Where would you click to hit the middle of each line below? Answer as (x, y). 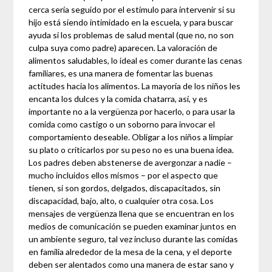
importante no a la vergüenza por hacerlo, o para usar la (132, 112)
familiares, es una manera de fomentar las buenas (121, 73)
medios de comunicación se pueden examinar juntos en (133, 226)
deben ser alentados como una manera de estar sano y (131, 265)
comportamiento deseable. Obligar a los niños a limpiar (131, 137)
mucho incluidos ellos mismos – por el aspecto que (124, 175)
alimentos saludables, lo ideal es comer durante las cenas (136, 61)
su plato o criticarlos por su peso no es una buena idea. (131, 150)
